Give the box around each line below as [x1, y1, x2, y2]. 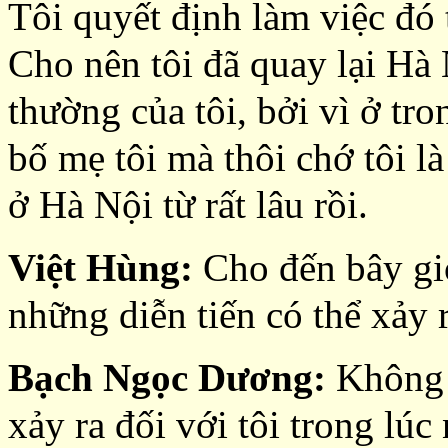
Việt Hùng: [8, 246, 203, 289]
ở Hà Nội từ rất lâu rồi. [8, 183, 368, 226]
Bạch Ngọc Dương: [8, 356, 336, 399]
